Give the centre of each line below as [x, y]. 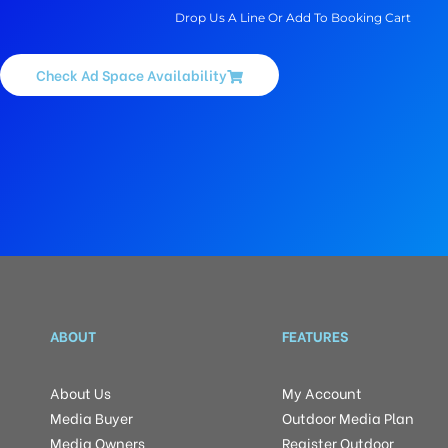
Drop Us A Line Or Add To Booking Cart [292, 18]
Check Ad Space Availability [131, 75]
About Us [80, 392]
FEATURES [315, 335]
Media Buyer [91, 417]
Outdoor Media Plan [348, 417]
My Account [322, 392]
